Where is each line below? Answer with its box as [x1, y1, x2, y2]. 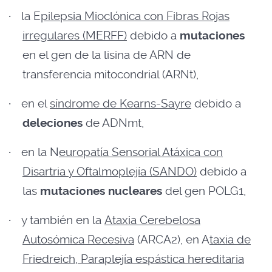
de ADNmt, [83, 117, 144, 130]
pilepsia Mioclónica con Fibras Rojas [41, 10, 229, 23]
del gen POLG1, [162, 185, 246, 198]
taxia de [209, 233, 251, 246]
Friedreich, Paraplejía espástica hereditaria [22, 253, 244, 266]
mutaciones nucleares [40, 185, 162, 198]
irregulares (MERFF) [22, 29, 127, 42]
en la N [21, 146, 59, 159]
